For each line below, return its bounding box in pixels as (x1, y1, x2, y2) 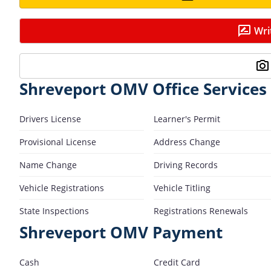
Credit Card (154, 256, 200, 268)
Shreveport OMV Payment (19, 221, 223, 243)
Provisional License (19, 135, 96, 148)
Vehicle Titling (154, 181, 211, 194)
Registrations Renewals (154, 204, 248, 217)
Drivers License (19, 113, 81, 125)
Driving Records (154, 158, 218, 171)
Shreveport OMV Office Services (19, 78, 267, 100)
